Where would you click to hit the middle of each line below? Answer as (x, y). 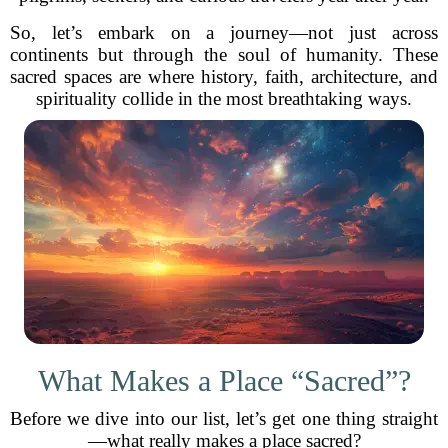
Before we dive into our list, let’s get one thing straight (224, 418)
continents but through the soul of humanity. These (224, 54)
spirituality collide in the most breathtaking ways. (224, 98)
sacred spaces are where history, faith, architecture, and (224, 76)
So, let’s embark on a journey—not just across (224, 32)
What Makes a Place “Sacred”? (224, 380)
